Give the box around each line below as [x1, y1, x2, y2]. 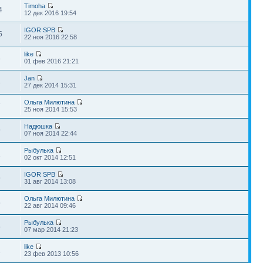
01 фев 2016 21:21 [24, 57, 79, 65]
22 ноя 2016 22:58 [24, 33, 77, 41]
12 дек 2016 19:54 [24, 9, 77, 16]
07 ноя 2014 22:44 [24, 129, 77, 137]
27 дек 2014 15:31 [24, 81, 77, 89]
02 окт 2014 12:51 [24, 153, 76, 161]
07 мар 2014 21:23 [24, 225, 79, 233]
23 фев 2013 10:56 [24, 249, 79, 257]
